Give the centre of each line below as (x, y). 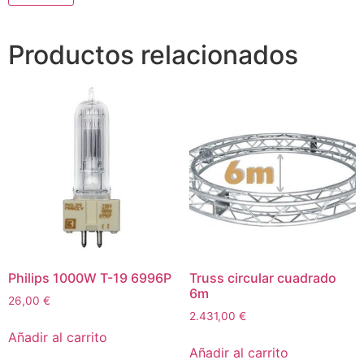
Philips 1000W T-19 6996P (90, 277)
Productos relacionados (153, 55)
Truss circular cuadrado (262, 277)
